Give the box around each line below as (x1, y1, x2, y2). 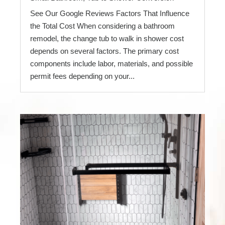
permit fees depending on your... (30, 72, 135, 81)
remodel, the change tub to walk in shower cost (30, 34, 184, 43)
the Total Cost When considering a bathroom (30, 22, 175, 31)
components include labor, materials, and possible (30, 59, 193, 68)
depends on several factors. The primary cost (30, 47, 179, 56)
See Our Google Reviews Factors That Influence (30, 9, 189, 18)
